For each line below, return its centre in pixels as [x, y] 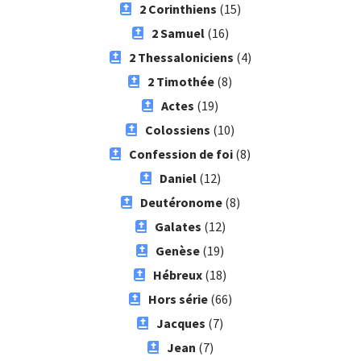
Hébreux [178, 274]
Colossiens [178, 129]
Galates [178, 226]
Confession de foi [181, 154]
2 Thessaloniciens [181, 57]
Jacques [181, 323]
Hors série [178, 299]
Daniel [178, 178]
